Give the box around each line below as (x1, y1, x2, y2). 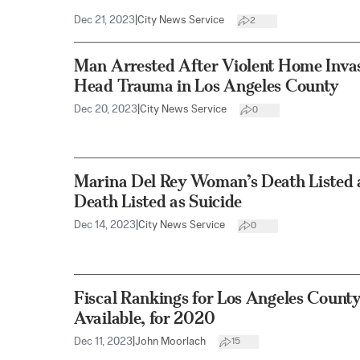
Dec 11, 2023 (74, 336, 133, 347)
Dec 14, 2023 (74, 220, 136, 231)
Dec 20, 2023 (74, 104, 137, 116)
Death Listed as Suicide (74, 191, 243, 212)
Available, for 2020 (74, 307, 215, 328)
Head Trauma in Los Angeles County (74, 76, 340, 96)
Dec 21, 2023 (74, 15, 135, 27)
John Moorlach (135, 336, 206, 347)
